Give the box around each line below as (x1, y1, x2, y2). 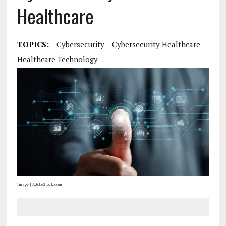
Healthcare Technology (17, 54, 98, 64)
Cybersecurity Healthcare (111, 39, 200, 49)
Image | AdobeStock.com (17, 182, 62, 187)
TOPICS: (17, 39, 49, 49)
